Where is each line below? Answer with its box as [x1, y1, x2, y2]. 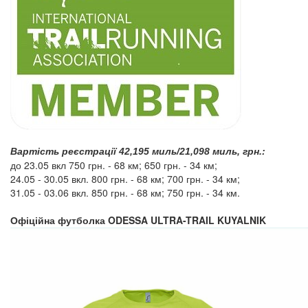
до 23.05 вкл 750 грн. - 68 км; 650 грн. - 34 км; [10, 158, 217, 172]
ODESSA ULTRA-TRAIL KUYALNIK [108, 213, 266, 227]
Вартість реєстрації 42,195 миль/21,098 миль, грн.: [10, 146, 265, 157]
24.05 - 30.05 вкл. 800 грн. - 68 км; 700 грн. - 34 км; [10, 172, 240, 186]
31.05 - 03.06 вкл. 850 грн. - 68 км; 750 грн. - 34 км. [10, 186, 240, 199]
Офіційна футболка [10, 215, 108, 226]
